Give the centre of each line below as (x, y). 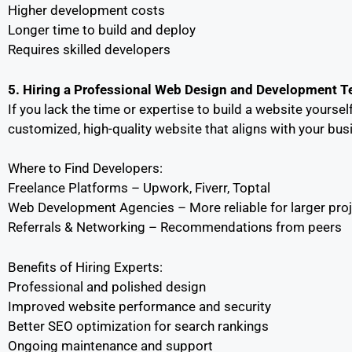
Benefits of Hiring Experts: (85, 267)
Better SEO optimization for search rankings (138, 326)
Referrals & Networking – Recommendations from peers (175, 227)
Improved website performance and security (139, 306)
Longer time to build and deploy (102, 30)
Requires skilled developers (89, 49)
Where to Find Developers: (85, 168)
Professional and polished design (107, 286)
